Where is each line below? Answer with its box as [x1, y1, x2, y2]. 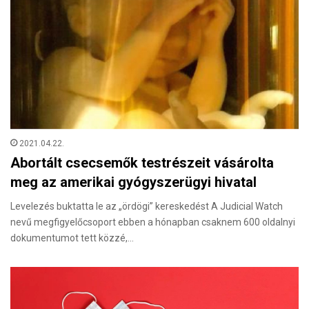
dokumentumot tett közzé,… [10, 232, 134, 243]
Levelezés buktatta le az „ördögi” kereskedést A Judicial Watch [10, 200, 283, 212]
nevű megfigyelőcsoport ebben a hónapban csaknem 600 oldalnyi [10, 216, 295, 228]
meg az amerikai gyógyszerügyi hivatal [10, 173, 257, 190]
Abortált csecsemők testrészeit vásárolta [10, 154, 274, 171]
